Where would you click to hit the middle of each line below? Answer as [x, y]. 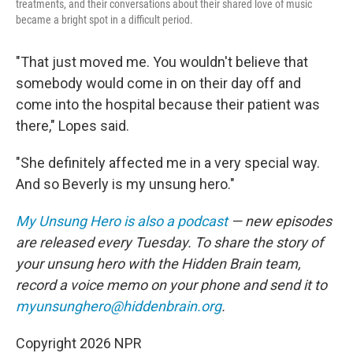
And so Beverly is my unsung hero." [125, 184]
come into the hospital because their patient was [168, 104]
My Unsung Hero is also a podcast [122, 221]
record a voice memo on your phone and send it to [171, 284]
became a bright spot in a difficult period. [104, 19]
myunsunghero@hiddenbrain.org [119, 306]
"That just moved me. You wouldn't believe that [162, 61]
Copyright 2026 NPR [79, 343]
